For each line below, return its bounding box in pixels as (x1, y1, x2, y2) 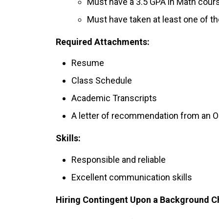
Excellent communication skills (71, 172, 192, 182)
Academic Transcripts (71, 93, 157, 104)
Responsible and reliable (71, 154, 166, 165)
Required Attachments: (56, 36, 150, 47)
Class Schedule (71, 75, 132, 86)
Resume (71, 58, 104, 68)
